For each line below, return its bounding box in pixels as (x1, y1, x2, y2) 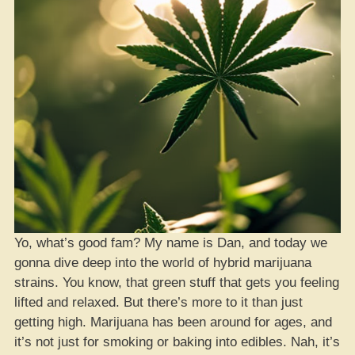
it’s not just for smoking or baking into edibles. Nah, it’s (14, 334, 340, 349)
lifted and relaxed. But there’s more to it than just (14, 294, 303, 310)
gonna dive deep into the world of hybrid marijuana (14, 254, 311, 270)
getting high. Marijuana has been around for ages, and (14, 314, 332, 330)
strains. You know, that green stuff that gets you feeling (14, 274, 339, 290)
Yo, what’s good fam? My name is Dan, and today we (14, 235, 327, 250)
